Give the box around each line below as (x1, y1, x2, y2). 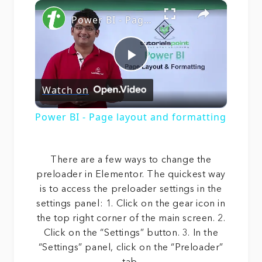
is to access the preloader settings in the (40, 185, 222, 195)
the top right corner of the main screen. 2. (36, 214, 226, 224)
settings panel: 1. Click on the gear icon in (36, 199, 226, 209)
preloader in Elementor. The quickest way (36, 170, 226, 180)
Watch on (42, 83, 89, 96)
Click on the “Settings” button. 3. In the (43, 229, 219, 239)
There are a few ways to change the (50, 156, 212, 166)
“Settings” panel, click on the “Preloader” (38, 243, 224, 253)
